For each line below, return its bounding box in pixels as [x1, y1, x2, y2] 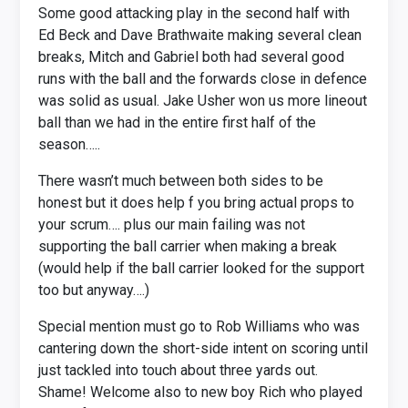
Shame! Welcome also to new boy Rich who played [38, 383, 363, 401]
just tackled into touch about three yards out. [38, 362, 319, 379]
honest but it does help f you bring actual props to [38, 194, 355, 211]
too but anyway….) [38, 281, 154, 299]
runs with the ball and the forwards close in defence [38, 70, 368, 87]
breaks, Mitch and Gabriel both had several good [38, 48, 345, 66]
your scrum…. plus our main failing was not [38, 216, 306, 233]
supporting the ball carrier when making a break [38, 238, 338, 255]
